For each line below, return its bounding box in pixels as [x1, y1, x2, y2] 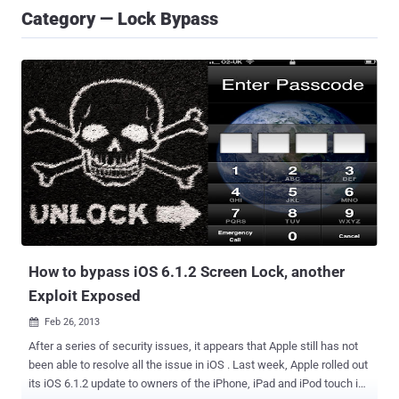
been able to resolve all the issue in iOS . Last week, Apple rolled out [28, 358, 368, 372]
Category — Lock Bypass [21, 8, 218, 29]
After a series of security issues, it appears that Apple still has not [28, 339, 358, 354]
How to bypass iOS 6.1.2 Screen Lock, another [28, 263, 345, 281]
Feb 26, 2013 [45, 316, 100, 329]
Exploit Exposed [28, 287, 141, 305]
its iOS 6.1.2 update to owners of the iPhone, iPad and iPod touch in [28, 377, 128, 391]
